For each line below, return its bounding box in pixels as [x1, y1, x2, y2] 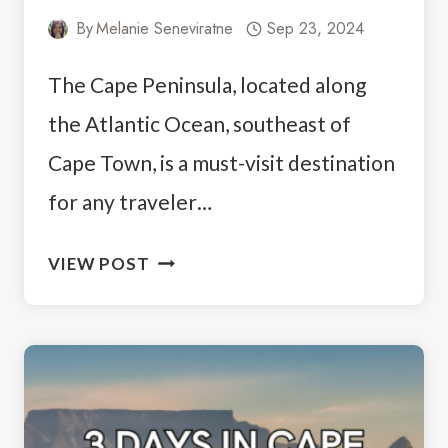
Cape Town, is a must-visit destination [48, 150, 395, 176]
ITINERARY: [148, 339, 246, 361]
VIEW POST [48, 253, 150, 275]
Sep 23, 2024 [266, 17, 364, 41]
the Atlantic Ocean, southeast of [48, 111, 351, 137]
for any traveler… [48, 189, 212, 215]
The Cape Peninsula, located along [48, 72, 366, 98]
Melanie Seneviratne [96, 17, 234, 41]
